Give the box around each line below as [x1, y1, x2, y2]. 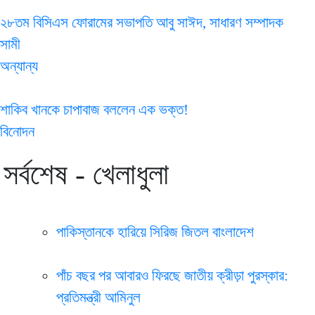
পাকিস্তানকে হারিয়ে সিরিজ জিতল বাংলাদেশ [56, 223, 254, 240]
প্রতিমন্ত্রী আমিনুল [56, 288, 141, 306]
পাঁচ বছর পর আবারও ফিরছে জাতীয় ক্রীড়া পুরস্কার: [56, 266, 288, 284]
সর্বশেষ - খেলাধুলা [4, 158, 169, 191]
